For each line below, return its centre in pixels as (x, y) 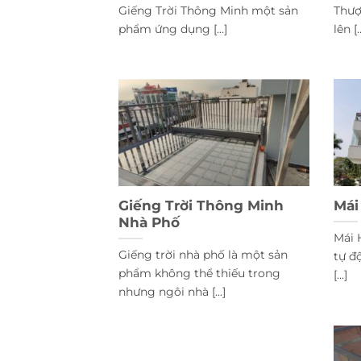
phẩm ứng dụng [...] (173, 29)
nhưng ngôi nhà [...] (172, 291)
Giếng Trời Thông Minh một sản (208, 10)
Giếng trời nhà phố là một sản (203, 254)
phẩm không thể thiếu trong (199, 273)
